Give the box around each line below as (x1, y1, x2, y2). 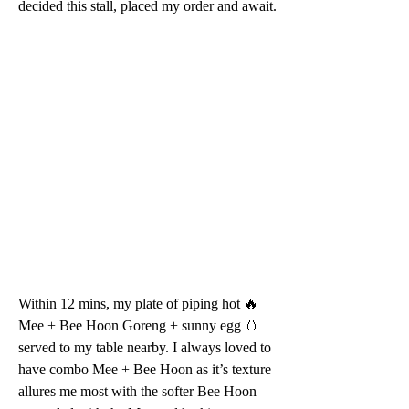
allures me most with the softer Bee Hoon (18, 383, 260, 399)
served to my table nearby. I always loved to (18, 339, 275, 355)
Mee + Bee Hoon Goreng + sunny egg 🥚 (18, 317, 263, 333)
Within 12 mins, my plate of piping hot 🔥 (18, 295, 262, 311)
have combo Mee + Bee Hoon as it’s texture (18, 361, 275, 377)
